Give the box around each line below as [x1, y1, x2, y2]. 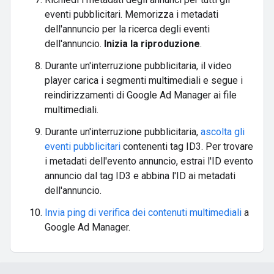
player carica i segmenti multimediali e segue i [45, 74, 243, 86]
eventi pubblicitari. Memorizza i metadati [45, 8, 218, 20]
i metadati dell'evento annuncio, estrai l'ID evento [45, 155, 253, 167]
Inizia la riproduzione [104, 37, 200, 50]
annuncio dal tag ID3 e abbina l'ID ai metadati [45, 169, 235, 182]
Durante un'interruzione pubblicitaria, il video [45, 59, 232, 72]
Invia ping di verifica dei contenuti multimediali [45, 206, 242, 218]
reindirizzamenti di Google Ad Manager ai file [45, 89, 237, 101]
